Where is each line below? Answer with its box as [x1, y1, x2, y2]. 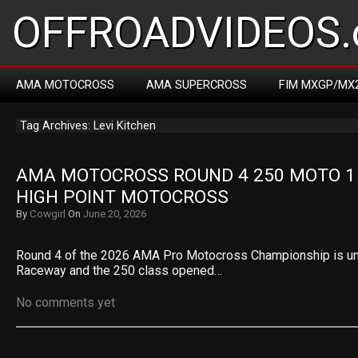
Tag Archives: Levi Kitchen [20, 118, 156, 133]
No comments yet [16, 295, 115, 310]
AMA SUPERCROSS [146, 78, 247, 92]
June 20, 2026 [83, 208, 146, 220]
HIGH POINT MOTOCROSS [16, 186, 229, 208]
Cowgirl [30, 208, 66, 220]
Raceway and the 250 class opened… [16, 263, 222, 278]
